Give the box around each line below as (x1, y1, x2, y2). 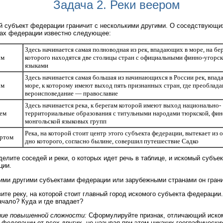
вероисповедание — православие (25, 90, 118, 98)
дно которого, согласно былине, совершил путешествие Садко (25, 137, 199, 145)
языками (25, 62, 48, 70)
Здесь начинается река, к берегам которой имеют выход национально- (25, 102, 221, 110)
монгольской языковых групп (25, 117, 107, 125)
